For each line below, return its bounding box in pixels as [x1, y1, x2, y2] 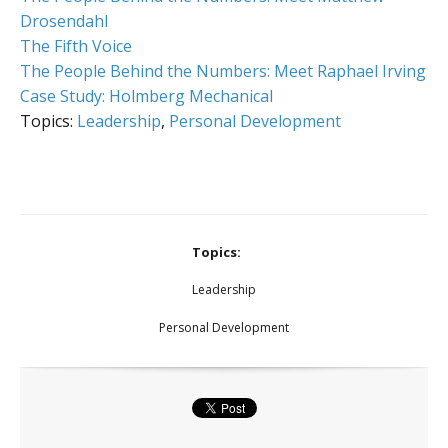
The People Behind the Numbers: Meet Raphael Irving [20, 59, 426, 82]
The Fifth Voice [20, 34, 132, 57]
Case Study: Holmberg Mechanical [20, 84, 273, 107]
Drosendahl [20, 9, 108, 32]
